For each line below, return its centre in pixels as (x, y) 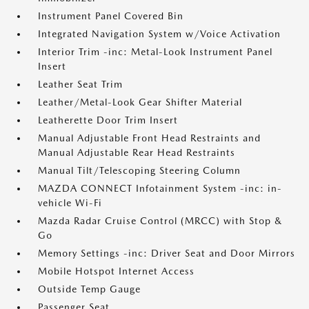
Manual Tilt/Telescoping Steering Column (139, 171)
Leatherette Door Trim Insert (108, 120)
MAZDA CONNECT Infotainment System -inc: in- (160, 189)
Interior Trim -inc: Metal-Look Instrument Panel (155, 52)
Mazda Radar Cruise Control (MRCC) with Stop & (160, 221)
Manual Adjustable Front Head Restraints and (149, 138)
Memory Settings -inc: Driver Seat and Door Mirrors (167, 253)
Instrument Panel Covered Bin (111, 16)
